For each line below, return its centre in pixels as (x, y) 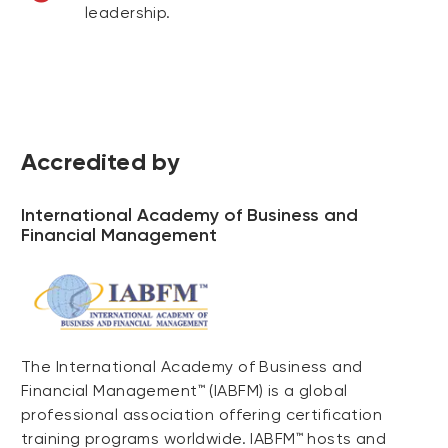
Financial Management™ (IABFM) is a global (184, 390)
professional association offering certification (202, 414)
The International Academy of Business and (192, 366)
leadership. (128, 12)
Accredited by (101, 161)
